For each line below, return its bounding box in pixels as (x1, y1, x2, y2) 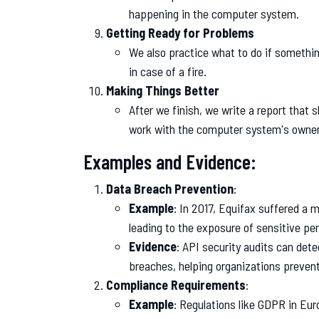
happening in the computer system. (129, 5, 299, 21)
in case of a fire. (129, 63, 206, 79)
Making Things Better (106, 82, 219, 98)
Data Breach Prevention (106, 180, 234, 197)
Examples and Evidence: (83, 149, 256, 174)
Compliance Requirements (106, 276, 246, 293)
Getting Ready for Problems (106, 24, 254, 41)
